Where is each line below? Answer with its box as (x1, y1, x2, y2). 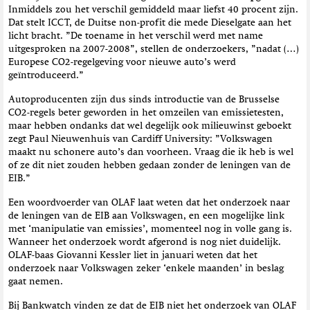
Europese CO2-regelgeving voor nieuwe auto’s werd (8, 57, 236, 67)
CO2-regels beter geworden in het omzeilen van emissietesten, (8, 107, 284, 118)
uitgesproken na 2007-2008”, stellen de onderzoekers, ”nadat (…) (8, 44, 299, 54)
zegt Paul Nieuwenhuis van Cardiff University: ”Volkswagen (8, 134, 273, 144)
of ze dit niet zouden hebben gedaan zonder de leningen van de (8, 160, 291, 170)
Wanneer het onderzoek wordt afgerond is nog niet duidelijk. (8, 237, 281, 247)
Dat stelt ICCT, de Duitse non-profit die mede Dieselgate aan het (8, 17, 291, 28)
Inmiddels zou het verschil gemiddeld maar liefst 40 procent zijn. (8, 4, 298, 15)
